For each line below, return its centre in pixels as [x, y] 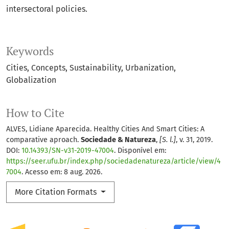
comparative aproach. [43, 140]
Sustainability [95, 68]
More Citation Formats [57, 192]
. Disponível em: [140, 151]
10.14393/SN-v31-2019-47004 [68, 151]
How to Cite [35, 113]
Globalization [31, 80]
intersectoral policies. [47, 9]
